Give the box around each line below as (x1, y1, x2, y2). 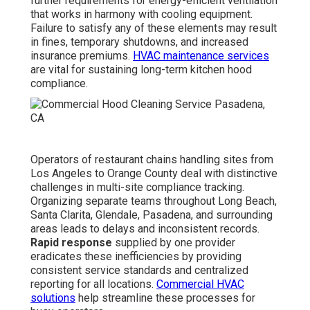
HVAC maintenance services (133, 49, 269, 63)
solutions (30, 291, 75, 305)
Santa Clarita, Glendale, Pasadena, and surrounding (30, 208, 273, 222)
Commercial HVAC (156, 277, 244, 291)
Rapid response (30, 236, 112, 250)
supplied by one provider (112, 236, 235, 250)
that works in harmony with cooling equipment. (30, 8, 253, 21)
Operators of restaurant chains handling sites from (30, 153, 273, 167)
